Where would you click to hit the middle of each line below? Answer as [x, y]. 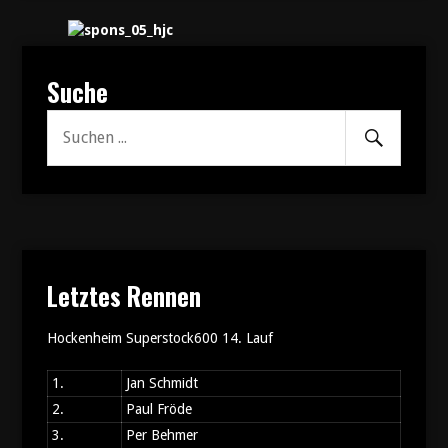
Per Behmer [161, 434]
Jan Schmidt [161, 382]
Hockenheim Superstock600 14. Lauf [159, 337]
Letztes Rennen [123, 295]
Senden [391, 135]
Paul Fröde [158, 408]
